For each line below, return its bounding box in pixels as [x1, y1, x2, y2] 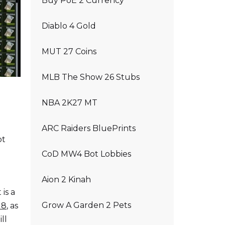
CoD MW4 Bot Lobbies [42, 149, 131, 159]
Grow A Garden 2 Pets [42, 200, 131, 210]
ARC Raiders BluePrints [42, 124, 136, 133]
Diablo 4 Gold [42, 21, 96, 31]
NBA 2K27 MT [42, 98, 97, 107]
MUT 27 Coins [42, 47, 96, 56]
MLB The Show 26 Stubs [42, 72, 140, 82]
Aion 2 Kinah [42, 175, 91, 184]
